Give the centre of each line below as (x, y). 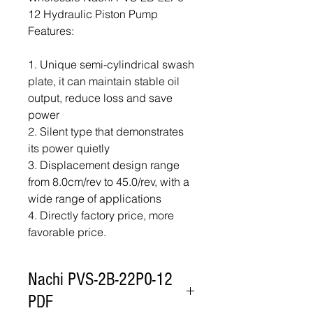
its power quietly (69, 148)
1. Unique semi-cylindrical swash (111, 64)
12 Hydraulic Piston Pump (93, 14)
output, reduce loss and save (100, 98)
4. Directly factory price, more (101, 215)
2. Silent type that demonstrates (106, 131)
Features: (51, 31)
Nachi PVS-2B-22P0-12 (100, 279)
